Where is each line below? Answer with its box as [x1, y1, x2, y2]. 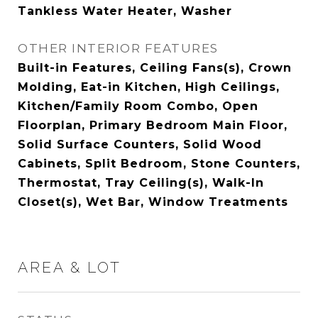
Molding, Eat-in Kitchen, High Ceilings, [18, 80, 280, 94]
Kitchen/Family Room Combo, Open [18, 99, 258, 113]
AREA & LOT [18, 258, 121, 276]
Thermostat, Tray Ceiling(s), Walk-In [18, 176, 264, 190]
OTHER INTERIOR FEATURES [18, 41, 219, 55]
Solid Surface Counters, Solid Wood [18, 138, 262, 151]
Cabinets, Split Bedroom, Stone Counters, [18, 157, 300, 170]
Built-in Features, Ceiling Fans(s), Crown [18, 61, 292, 75]
